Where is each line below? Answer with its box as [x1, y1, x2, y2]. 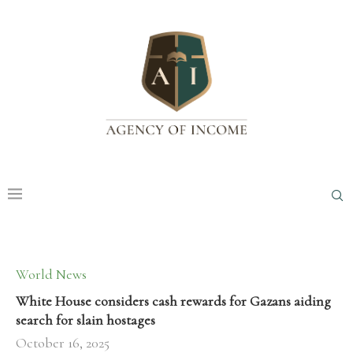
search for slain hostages [16, 311, 155, 329]
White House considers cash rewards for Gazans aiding [16, 292, 331, 310]
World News [16, 266, 87, 284]
